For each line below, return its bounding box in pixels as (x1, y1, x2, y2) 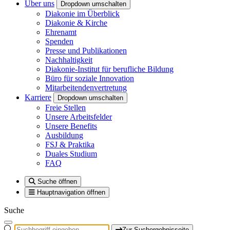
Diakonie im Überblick (45, 9, 120, 18)
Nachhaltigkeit (45, 55, 92, 64)
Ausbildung (45, 131, 83, 140)
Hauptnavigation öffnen (37, 188, 105, 196)
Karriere (25, 93, 51, 102)
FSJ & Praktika (45, 140, 94, 149)
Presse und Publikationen (45, 46, 127, 55)
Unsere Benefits (45, 122, 97, 130)
